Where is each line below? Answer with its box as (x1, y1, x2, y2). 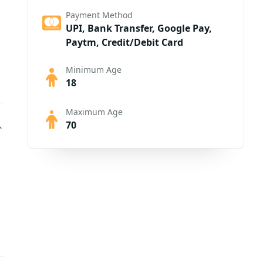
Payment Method (65, 9, 133, 21)
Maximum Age (65, 106, 123, 117)
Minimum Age (65, 64, 122, 75)
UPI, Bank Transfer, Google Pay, (65, 22, 212, 35)
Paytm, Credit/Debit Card (65, 36, 183, 49)
